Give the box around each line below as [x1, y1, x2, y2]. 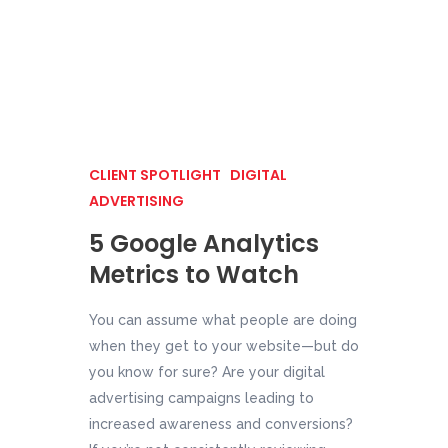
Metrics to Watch [89, 258, 299, 291]
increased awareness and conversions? [89, 416, 353, 432]
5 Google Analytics [89, 227, 319, 260]
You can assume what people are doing [89, 312, 357, 328]
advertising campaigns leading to [89, 390, 314, 406]
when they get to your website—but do [89, 338, 359, 354]
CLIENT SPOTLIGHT [89, 165, 224, 185]
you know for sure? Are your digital [89, 364, 325, 380]
